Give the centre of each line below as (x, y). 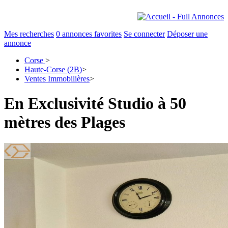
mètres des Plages (65, 122)
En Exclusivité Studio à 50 (95, 104)
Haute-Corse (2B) (53, 69)
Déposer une (187, 34)
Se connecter (144, 34)
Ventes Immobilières (57, 79)
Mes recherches (29, 34)
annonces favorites (91, 34)
